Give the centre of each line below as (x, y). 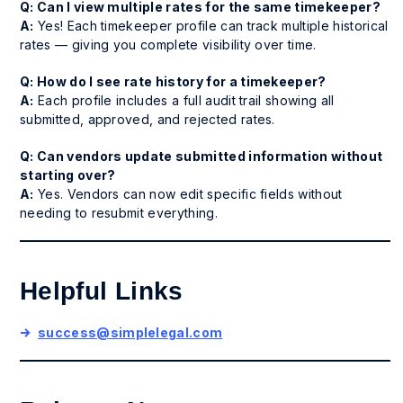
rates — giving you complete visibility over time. (168, 45)
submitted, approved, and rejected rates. (148, 119)
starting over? (68, 175)
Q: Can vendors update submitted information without (201, 156)
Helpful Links (102, 291)
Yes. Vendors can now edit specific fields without (188, 194)
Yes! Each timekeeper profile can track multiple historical (211, 26)
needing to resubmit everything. (119, 213)
